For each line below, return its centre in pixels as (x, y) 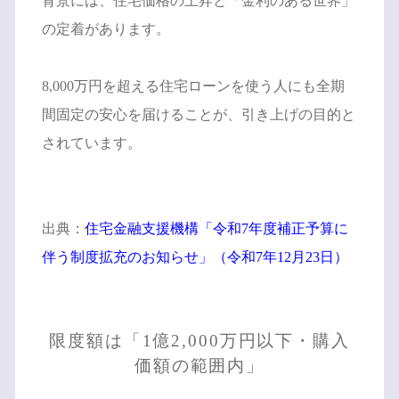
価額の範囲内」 (199, 365)
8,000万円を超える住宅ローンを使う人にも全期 (193, 85)
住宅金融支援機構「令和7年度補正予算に (216, 228)
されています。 (91, 142)
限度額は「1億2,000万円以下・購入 (199, 340)
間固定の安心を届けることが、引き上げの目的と (198, 114)
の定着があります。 (106, 28)
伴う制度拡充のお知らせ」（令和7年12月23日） (195, 256)
